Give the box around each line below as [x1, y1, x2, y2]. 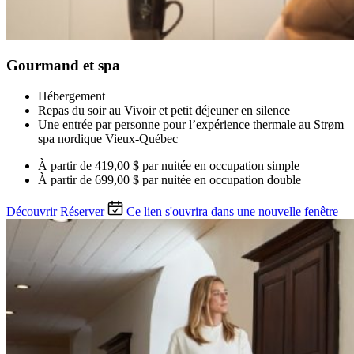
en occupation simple [194, 159, 299, 173]
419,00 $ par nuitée [95, 159, 191, 173]
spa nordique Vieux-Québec [38, 132, 178, 146]
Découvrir [6, 205, 57, 219]
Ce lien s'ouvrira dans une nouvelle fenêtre [126, 205, 338, 219]
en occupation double [194, 173, 301, 187]
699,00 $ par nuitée [95, 173, 191, 187]
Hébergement [38, 89, 105, 104]
